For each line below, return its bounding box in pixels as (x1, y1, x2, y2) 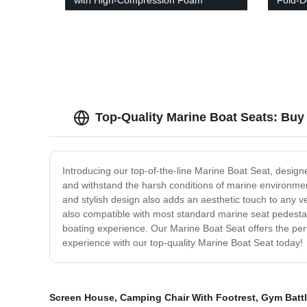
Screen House (49, 292, 114, 304)
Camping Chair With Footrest (120, 292, 256, 304)
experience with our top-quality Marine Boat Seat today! (62, 237, 303, 249)
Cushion (74, 9, 110, 21)
